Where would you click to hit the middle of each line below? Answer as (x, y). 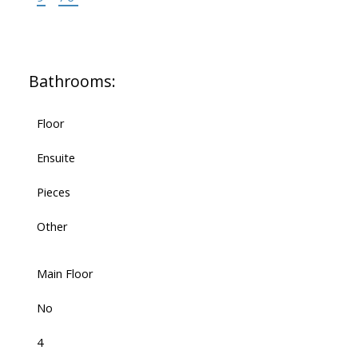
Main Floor (65, 274)
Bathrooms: (72, 82)
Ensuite (56, 158)
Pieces (53, 192)
